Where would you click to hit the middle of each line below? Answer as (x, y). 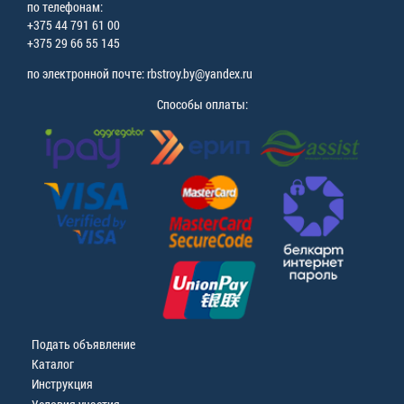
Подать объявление (83, 344)
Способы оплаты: (202, 105)
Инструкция (62, 384)
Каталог (53, 364)
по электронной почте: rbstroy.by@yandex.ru (140, 74)
